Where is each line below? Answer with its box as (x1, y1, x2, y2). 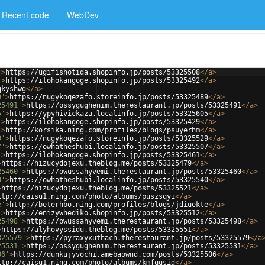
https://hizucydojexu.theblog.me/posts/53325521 (1, 184, 192, 192)
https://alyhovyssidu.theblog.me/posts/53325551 (1, 225, 192, 234)
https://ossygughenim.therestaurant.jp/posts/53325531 (26, 242, 241, 250)
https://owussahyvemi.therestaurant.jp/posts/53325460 (26, 167, 241, 176)
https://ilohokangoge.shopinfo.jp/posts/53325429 (5, 118, 200, 126)
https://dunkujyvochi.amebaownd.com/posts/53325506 (14, 250, 216, 258)
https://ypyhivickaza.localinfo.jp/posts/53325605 (9, 109, 208, 118)
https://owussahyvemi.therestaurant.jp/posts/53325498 (26, 217, 241, 225)
